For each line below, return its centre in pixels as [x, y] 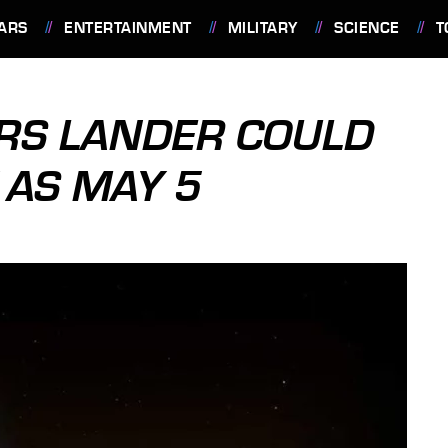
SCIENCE [367, 28]
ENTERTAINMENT [128, 28]
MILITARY [262, 28]
